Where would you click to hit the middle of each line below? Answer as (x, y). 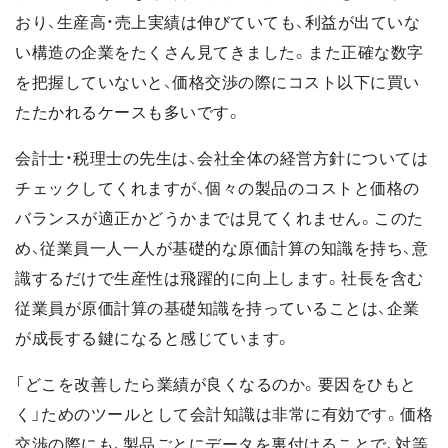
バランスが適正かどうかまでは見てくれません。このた (219, 219)
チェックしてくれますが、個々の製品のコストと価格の (217, 189)
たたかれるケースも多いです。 (128, 113)
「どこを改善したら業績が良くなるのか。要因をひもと (216, 385)
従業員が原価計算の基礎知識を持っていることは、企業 (217, 309)
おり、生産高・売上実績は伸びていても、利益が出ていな (217, 23)
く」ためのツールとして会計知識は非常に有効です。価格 (224, 415)
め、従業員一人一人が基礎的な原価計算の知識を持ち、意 (221, 249)
